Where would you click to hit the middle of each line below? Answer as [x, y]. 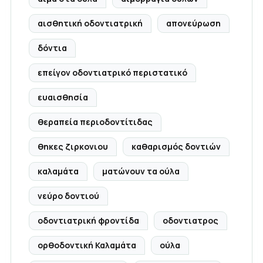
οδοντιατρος [190, 220]
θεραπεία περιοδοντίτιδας [95, 122]
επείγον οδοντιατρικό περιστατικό [112, 72]
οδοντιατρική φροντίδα [88, 220]
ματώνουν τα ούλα [141, 171]
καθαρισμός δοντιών [176, 146]
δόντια [52, 48]
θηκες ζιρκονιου [73, 146]
